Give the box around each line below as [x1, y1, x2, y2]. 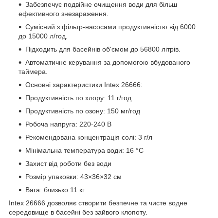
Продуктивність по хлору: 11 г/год [25, 93, 131, 102]
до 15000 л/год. [18, 32, 68, 40]
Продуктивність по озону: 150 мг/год [25, 107, 140, 115]
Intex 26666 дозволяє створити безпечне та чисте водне [9, 199, 187, 207]
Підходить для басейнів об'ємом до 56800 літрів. [25, 45, 181, 53]
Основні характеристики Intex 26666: [25, 80, 143, 89]
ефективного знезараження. [18, 9, 109, 18]
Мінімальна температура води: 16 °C [25, 146, 144, 154]
